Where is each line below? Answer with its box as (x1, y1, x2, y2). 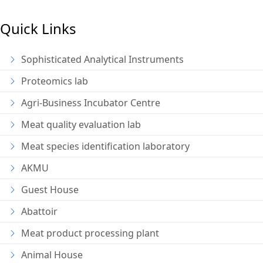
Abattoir (21, 205, 58, 218)
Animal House (21, 248, 83, 262)
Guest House (21, 183, 79, 197)
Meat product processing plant (21, 227, 159, 240)
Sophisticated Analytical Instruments (21, 53, 184, 66)
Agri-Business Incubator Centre (21, 96, 160, 110)
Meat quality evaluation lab (21, 118, 141, 131)
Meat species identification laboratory (21, 140, 190, 153)
